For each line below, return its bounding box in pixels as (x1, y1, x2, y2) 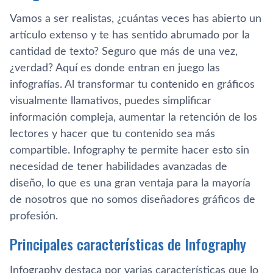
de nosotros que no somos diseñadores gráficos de (10, 194, 255, 205)
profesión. (10, 210, 58, 222)
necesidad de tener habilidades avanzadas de (10, 161, 227, 172)
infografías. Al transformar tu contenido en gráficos (10, 79, 255, 90)
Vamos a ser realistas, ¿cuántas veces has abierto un (10, 13, 261, 24)
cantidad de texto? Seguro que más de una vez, (10, 46, 238, 57)
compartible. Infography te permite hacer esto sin (10, 144, 249, 156)
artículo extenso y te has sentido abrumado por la (10, 29, 250, 41)
